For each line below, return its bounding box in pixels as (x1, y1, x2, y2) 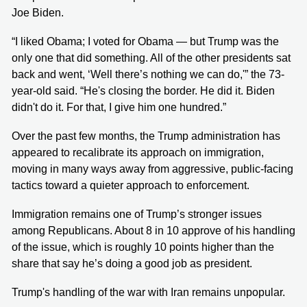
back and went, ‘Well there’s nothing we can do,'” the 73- (12, 68, 284, 80)
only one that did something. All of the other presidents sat (12, 51, 291, 64)
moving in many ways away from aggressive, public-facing (12, 162, 293, 175)
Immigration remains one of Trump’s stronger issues (12, 208, 262, 220)
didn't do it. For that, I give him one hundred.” (12, 101, 226, 113)
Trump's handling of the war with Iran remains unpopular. (12, 286, 285, 298)
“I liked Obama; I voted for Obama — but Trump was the (12, 35, 279, 47)
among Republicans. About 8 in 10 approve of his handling (12, 224, 295, 236)
